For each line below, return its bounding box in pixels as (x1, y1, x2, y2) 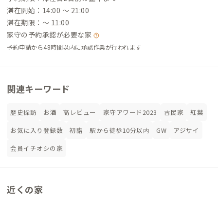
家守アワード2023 (103, 108, 157, 117)
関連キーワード (7, 82, 70, 95)
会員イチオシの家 (10, 144, 63, 153)
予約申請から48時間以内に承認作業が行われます (7, 43, 142, 52)
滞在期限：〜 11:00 (7, 18, 69, 28)
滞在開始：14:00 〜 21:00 (7, 5, 89, 16)
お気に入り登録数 (10, 126, 63, 135)
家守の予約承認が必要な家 (7, 30, 93, 40)
